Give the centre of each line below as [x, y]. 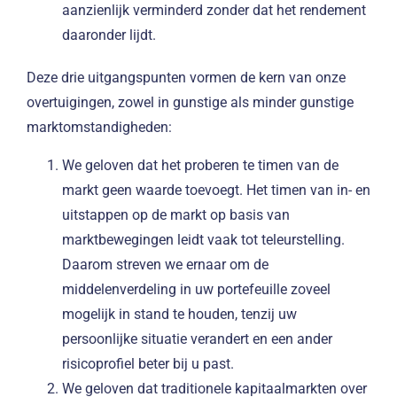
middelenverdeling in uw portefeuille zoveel [196, 289]
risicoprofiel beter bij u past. [148, 363]
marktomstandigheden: [99, 128]
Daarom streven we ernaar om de [165, 264]
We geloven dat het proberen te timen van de [200, 165]
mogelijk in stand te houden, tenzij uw [179, 314]
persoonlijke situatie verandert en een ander [197, 339]
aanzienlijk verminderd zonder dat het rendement [214, 11]
